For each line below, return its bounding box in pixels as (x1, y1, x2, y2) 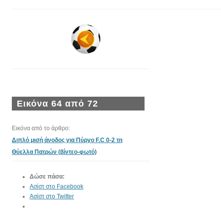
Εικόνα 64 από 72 (17, 99, 98, 109)
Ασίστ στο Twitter (30, 193, 74, 200)
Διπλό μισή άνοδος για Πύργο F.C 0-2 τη (12, 137, 122, 144)
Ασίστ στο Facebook (30, 183, 83, 190)
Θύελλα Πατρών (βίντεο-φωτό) (12, 148, 97, 155)
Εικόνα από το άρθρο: (12, 125, 70, 132)
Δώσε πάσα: (30, 173, 65, 180)
